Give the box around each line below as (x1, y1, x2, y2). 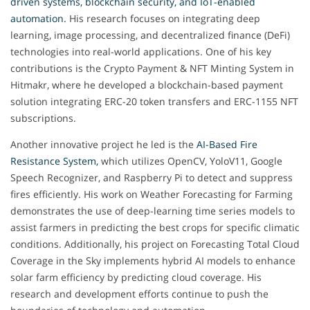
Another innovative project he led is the (10, 137, 197, 151)
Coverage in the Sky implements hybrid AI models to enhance (10, 253, 295, 267)
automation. (10, 11, 66, 25)
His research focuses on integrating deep (66, 11, 260, 25)
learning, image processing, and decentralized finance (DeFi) (10, 28, 290, 42)
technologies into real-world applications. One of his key (10, 44, 271, 58)
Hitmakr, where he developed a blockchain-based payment (10, 77, 283, 91)
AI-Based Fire (197, 137, 257, 151)
